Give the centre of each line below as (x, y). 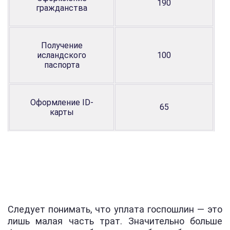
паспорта (62, 65)
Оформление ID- (62, 102)
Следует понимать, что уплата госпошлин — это (115, 209)
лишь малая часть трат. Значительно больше (115, 221)
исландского (62, 55)
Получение (62, 45)
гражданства (62, 8)
